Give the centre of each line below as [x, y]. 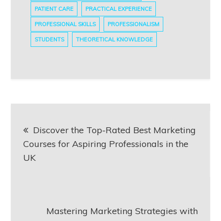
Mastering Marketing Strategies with [122, 211]
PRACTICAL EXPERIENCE [119, 9]
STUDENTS [50, 39]
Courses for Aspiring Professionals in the [106, 144]
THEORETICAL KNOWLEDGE [115, 39]
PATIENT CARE [54, 9]
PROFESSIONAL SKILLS [65, 24]
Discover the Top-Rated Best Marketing [115, 130]
